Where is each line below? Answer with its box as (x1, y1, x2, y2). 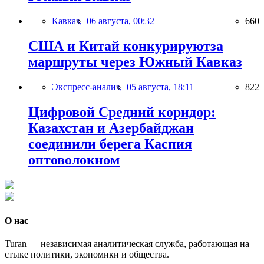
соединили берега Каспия (28, 136, 192, 151)
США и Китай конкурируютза (28, 38, 223, 54)
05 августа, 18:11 (127, 81, 194, 92)
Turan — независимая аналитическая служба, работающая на (5, 239, 249, 249)
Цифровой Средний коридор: (28, 104, 216, 120)
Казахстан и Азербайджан (28, 120, 194, 136)
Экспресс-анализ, (52, 81, 127, 92)
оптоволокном (28, 151, 120, 167)
